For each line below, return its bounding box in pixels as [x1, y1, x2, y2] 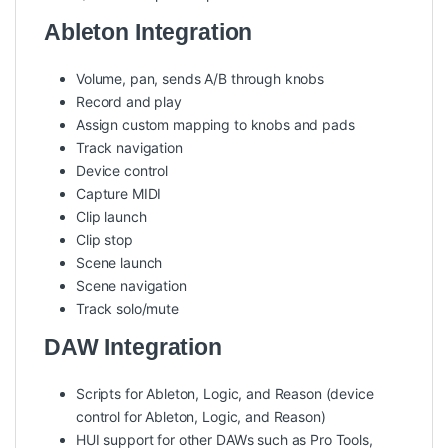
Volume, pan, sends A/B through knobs [76, 70, 324, 88]
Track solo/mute [76, 300, 179, 318]
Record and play [76, 93, 182, 111]
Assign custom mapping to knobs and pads [76, 116, 355, 134]
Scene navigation [76, 277, 187, 295]
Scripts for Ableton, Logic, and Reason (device [76, 385, 374, 403]
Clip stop [76, 231, 133, 249]
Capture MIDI [76, 185, 162, 203]
